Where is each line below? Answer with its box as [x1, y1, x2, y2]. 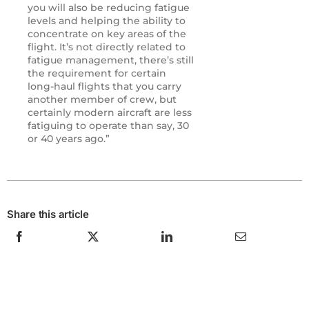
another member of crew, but [28, 92, 177, 106]
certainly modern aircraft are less [28, 106, 192, 119]
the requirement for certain [28, 66, 166, 79]
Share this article [7, 207, 89, 221]
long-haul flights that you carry [28, 79, 181, 92]
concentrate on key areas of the [28, 27, 186, 40]
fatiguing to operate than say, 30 [28, 119, 189, 132]
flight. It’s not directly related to [28, 40, 186, 53]
